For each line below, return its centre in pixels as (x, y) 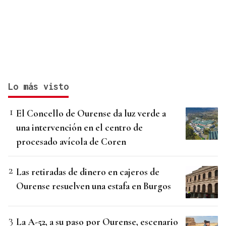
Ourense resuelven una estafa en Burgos (94, 186)
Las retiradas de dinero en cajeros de (88, 172)
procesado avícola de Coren (71, 142)
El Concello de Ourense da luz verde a (91, 114)
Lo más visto (38, 87)
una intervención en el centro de (79, 128)
